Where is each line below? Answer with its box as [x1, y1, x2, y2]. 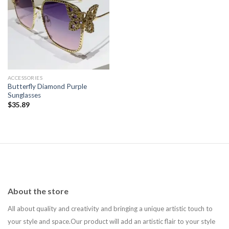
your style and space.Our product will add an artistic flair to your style [8, 217, 215, 226]
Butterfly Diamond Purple [7, 82, 87, 91]
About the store [8, 186, 68, 196]
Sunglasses [7, 91, 41, 100]
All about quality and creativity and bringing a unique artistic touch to [8, 204, 213, 213]
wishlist [83, 14, 105, 21]
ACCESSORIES [7, 75, 43, 81]
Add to [85, 7, 103, 14]
